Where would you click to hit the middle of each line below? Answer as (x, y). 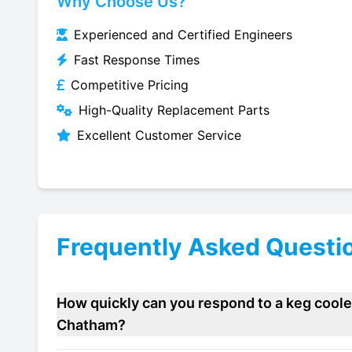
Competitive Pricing (130, 85)
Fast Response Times (137, 60)
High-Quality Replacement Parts (174, 110)
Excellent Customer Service (159, 135)
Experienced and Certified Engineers (183, 35)
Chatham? (91, 325)
